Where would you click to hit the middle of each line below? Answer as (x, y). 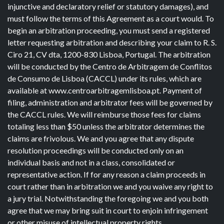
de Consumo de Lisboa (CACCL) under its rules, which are (104, 78)
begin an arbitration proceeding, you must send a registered (109, 30)
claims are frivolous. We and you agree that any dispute (101, 138)
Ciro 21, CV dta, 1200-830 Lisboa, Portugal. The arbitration (109, 54)
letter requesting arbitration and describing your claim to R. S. (112, 42)
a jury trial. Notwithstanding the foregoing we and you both (108, 198)
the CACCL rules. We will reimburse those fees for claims (104, 114)
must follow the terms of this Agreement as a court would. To (111, 18)
